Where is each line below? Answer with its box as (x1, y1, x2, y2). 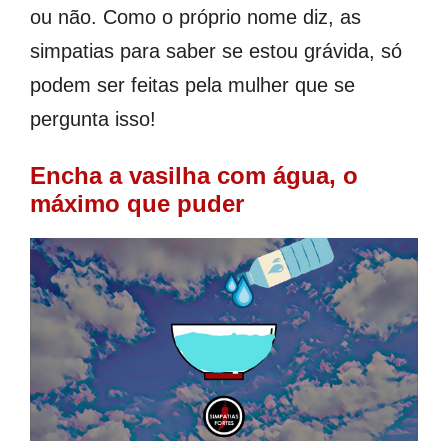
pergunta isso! (30, 107, 156, 130)
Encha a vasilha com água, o (30, 161, 358, 189)
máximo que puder (30, 189, 244, 217)
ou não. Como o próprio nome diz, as (30, 5, 361, 28)
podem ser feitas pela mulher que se (30, 73, 355, 96)
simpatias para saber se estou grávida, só (30, 39, 402, 62)
